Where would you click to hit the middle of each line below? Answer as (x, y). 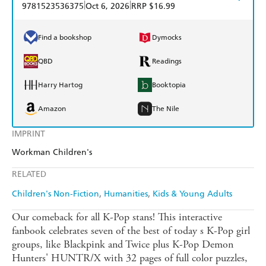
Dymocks (167, 38)
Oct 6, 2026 (107, 7)
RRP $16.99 (153, 7)
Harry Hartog (60, 85)
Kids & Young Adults (192, 194)
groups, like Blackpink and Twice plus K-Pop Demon (123, 245)
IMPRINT (28, 134)
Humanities (126, 194)
